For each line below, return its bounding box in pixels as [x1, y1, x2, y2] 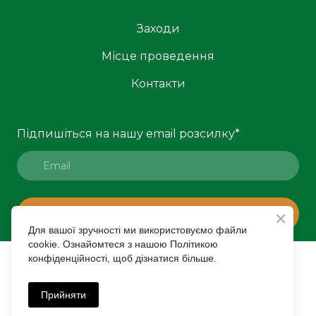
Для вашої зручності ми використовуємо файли [28, 224, 247, 236]
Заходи [136, 21, 180, 35]
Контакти [130, 76, 186, 90]
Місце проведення [102, 49, 214, 63]
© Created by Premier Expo [90, 256, 226, 269]
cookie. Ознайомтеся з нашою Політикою [28, 238, 218, 250]
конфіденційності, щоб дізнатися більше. [28, 253, 217, 264]
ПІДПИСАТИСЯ [117, 207, 199, 220]
